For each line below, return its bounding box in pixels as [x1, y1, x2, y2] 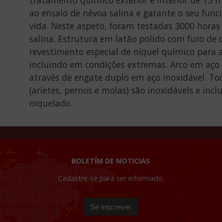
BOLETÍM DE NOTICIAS [71, 156, 151, 166]
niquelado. [29, 97, 72, 109]
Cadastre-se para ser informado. [57, 173, 164, 183]
